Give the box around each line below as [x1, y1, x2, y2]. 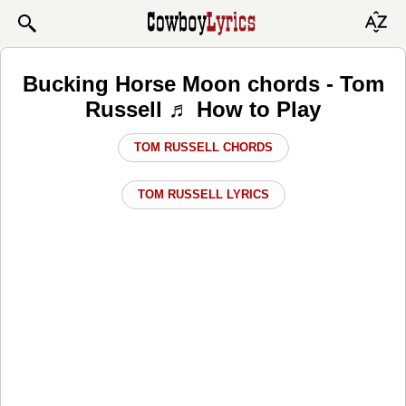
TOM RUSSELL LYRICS [137, 187, 269, 201]
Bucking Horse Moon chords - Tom [22, 71, 384, 96]
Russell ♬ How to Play [85, 96, 321, 121]
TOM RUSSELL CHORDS [133, 140, 273, 154]
